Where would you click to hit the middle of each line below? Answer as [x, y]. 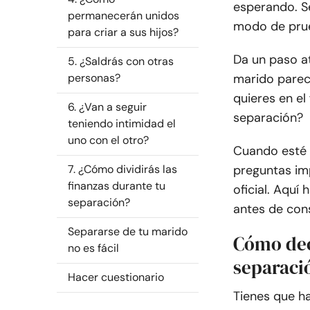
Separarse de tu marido [128, 231]
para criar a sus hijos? [123, 32]
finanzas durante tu [117, 186]
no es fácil [93, 248]
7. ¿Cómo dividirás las [122, 169]
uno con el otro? [108, 140]
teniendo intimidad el [122, 124]
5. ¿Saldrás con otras [121, 61]
